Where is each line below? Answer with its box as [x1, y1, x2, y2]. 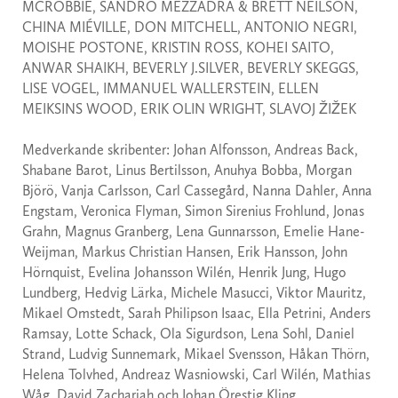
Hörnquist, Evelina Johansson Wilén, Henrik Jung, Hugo [22, 264, 346, 282]
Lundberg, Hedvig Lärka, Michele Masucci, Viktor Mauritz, [22, 284, 366, 302]
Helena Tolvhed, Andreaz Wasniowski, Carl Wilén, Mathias [22, 366, 370, 384]
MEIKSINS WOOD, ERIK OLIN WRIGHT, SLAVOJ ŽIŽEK [22, 100, 356, 118]
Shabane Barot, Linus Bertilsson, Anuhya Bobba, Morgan [22, 162, 352, 179]
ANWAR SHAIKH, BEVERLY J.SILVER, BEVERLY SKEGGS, [22, 60, 359, 77]
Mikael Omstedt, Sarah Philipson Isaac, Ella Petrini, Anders [22, 305, 370, 322]
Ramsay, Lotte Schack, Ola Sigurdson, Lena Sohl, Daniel [22, 325, 354, 343]
